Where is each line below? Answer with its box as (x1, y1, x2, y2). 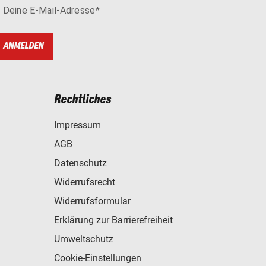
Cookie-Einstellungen (54, 252, 141, 264)
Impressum (54, 119, 101, 131)
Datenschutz (54, 157, 107, 169)
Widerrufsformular (54, 195, 131, 207)
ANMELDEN (3, 40, 43, 51)
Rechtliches (54, 93, 111, 107)
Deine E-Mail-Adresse (3, 4, 95, 16)
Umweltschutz (54, 233, 113, 245)
